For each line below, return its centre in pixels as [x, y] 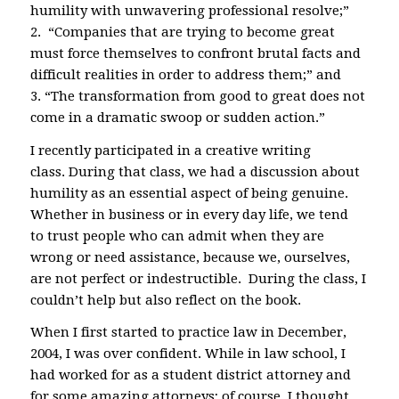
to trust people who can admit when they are [177, 236]
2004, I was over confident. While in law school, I [187, 354]
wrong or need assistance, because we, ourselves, [190, 257]
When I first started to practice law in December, [188, 333]
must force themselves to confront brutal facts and [195, 53]
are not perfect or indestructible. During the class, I [198, 278]
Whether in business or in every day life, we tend [189, 214]
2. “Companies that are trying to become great [182, 32]
